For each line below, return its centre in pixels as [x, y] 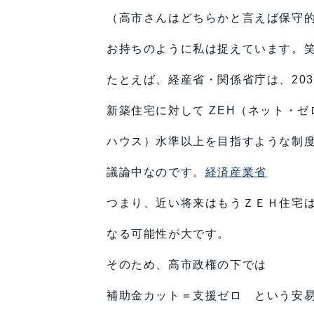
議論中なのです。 [156, 172]
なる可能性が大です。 [168, 233]
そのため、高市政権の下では [187, 264]
